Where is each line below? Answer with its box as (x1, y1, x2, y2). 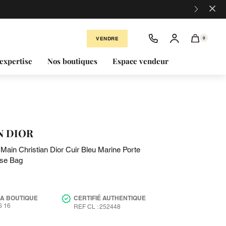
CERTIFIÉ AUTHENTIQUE (74, 194, 146, 202)
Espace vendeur (112, 56, 168, 66)
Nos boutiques (47, 56, 97, 66)
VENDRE (96, 35, 119, 42)
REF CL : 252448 (74, 203, 121, 210)
